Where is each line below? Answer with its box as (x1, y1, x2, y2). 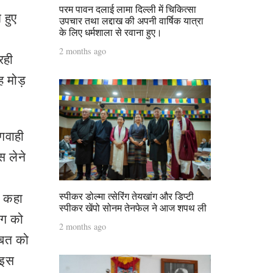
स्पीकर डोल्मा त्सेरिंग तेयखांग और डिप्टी (59, 189, 194, 202)
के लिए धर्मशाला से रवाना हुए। (59, 25, 162, 38)
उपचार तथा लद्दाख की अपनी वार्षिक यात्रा (59, 13, 204, 27)
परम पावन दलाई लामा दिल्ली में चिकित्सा (59, 2, 196, 15)
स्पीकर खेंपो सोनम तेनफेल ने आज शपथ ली (59, 200, 207, 214)
